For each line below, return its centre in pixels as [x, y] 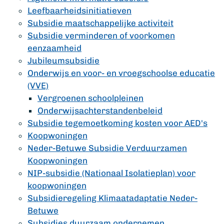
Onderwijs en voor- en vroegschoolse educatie [121, 73]
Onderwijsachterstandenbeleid [100, 110]
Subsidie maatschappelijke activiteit [100, 23]
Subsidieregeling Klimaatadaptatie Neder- [112, 198]
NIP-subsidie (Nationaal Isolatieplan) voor [111, 173]
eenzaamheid [54, 48]
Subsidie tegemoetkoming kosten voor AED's [117, 123]
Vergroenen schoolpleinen [90, 98]
